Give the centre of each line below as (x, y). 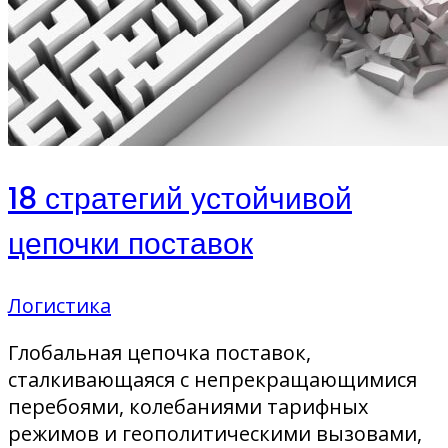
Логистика (59, 305)
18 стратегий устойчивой (180, 198)
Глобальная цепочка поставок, (159, 352)
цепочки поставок (130, 243)
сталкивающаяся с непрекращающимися (212, 379)
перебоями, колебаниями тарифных (188, 406)
